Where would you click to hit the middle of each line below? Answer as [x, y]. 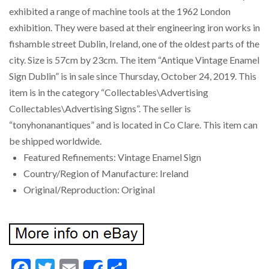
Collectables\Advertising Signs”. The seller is [100, 108]
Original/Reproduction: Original [89, 189]
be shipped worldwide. [55, 141]
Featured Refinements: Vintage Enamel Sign [112, 157]
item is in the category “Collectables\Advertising [109, 92]
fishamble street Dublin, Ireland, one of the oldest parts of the [134, 44]
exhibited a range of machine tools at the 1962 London [120, 11]
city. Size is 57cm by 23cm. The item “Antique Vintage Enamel [134, 60]
